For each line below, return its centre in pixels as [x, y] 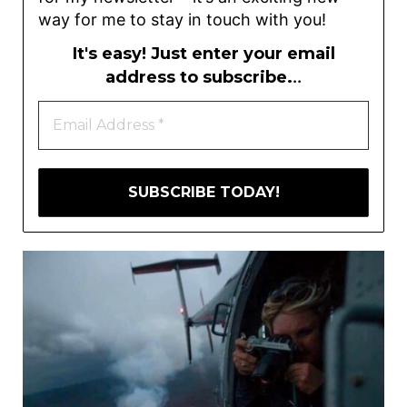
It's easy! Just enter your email [203, 54]
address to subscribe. [199, 78]
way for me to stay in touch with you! [182, 19]
